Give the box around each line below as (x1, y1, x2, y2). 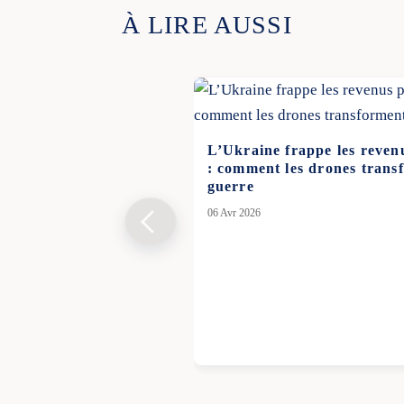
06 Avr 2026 (207, 207, 261, 220)
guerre (207, 179, 254, 195)
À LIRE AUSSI (121, 11, 292, 40)
